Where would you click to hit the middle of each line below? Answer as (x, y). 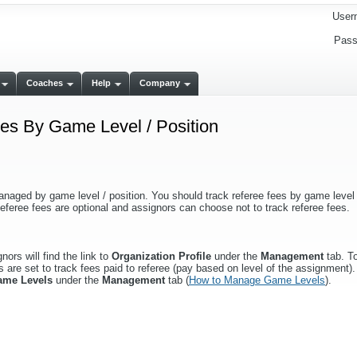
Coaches (45, 83)
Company (160, 83)
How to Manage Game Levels (257, 280)
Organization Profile (161, 256)
